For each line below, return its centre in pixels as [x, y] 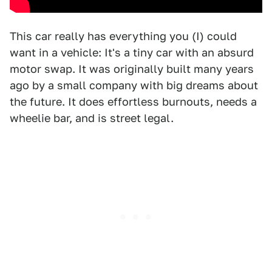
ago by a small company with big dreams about [134, 86]
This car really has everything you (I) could [123, 36]
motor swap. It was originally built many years [132, 69]
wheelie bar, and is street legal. [92, 118]
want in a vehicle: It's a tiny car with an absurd [132, 53]
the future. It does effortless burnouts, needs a [133, 102]
